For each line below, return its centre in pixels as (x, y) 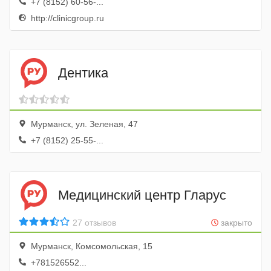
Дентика (83, 73)
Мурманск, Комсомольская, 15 (90, 246)
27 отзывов (94, 223)
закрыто (235, 223)
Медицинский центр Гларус (142, 195)
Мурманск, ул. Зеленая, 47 (83, 124)
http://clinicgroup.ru (66, 18)
